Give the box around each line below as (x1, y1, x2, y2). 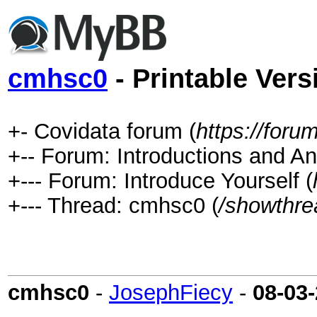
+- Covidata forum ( (8, 119, 196, 143)
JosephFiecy (109, 280, 233, 304)
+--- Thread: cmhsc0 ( (8, 193, 219, 217)
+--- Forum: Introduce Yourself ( (8, 168, 313, 192)
